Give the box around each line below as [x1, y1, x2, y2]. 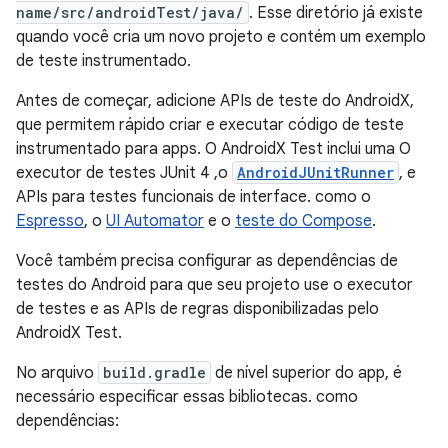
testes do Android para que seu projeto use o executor [16, 275, 413, 295]
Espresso [16, 211, 84, 231]
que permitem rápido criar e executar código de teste [16, 115, 404, 135]
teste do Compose [235, 211, 372, 231]
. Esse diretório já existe [249, 3, 423, 23]
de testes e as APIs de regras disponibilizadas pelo [16, 299, 379, 319]
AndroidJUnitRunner [237, 163, 394, 182]
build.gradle [103, 363, 206, 382]
